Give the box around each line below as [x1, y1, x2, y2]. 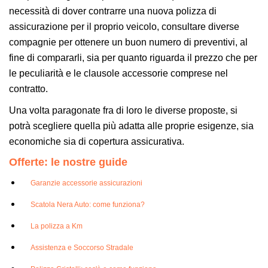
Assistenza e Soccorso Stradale [31, 243, 133, 252]
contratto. [9, 83, 48, 94]
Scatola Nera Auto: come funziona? [31, 200, 145, 209]
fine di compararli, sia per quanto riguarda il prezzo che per [9, 52, 257, 63]
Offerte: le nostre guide [9, 156, 127, 168]
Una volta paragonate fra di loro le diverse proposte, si [9, 105, 237, 115]
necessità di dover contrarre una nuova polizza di [9, 5, 217, 16]
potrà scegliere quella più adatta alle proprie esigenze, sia [9, 120, 254, 131]
